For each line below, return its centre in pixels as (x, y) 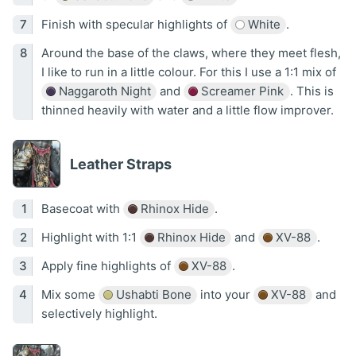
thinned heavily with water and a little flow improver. (187, 110)
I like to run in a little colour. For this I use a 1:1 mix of (188, 72)
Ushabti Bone (152, 295)
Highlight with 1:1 (90, 238)
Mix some (70, 295)
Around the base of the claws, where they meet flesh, (191, 53)
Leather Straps (121, 164)
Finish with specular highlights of (135, 25)
